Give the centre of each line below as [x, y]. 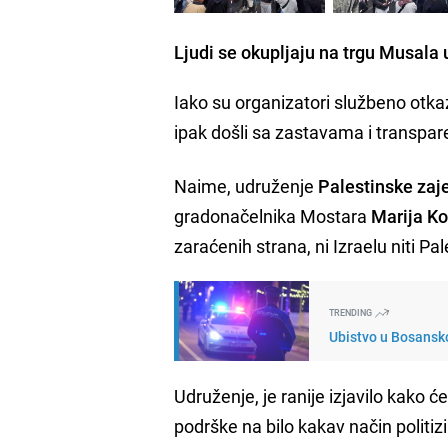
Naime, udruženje [246, 185]
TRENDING [352, 312]
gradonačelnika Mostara [271, 215]
